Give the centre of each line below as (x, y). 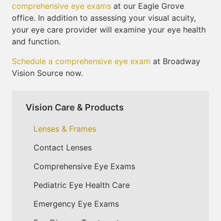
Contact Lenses (63, 147)
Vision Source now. (47, 73)
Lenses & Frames (65, 129)
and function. (36, 41)
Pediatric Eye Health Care (82, 185)
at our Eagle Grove (147, 6)
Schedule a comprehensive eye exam (81, 61)
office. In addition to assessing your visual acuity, (104, 18)
